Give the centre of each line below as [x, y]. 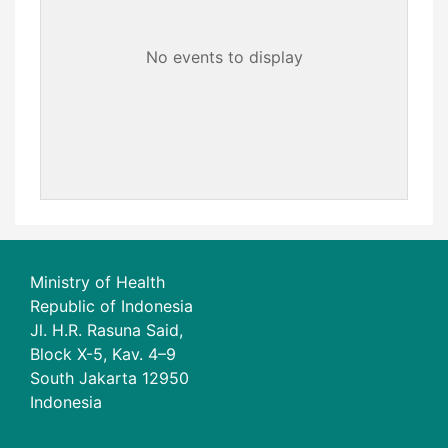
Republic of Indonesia [111, 305]
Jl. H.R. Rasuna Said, [106, 329]
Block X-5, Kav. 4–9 [103, 353]
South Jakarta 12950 [109, 377]
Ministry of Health [97, 281]
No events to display [224, 57]
